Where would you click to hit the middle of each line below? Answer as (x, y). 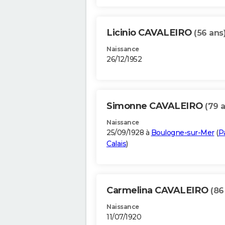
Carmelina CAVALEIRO (158, 191)
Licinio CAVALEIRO (150, 33)
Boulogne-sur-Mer (183, 133)
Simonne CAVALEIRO (156, 106)
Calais (116, 144)
